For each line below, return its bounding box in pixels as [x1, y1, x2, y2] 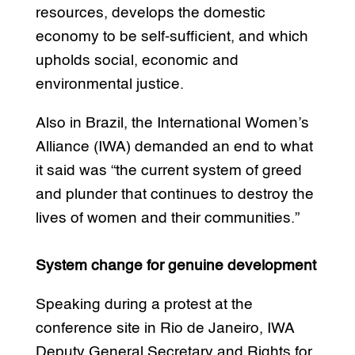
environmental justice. [35, 76, 184, 92]
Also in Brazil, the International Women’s [35, 115, 309, 131]
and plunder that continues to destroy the [35, 186, 314, 202]
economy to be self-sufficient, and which [35, 29, 308, 44]
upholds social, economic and [35, 52, 239, 68]
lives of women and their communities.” [35, 210, 300, 226]
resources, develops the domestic [35, 5, 265, 21]
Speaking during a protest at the [35, 296, 253, 312]
